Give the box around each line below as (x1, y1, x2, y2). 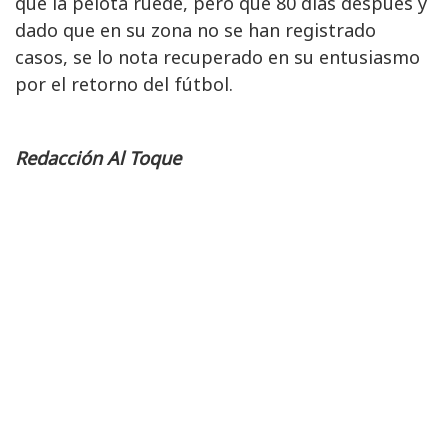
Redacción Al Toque (15, 146, 181, 171)
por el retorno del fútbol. (15, 72, 233, 97)
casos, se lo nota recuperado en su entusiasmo (15, 45, 420, 70)
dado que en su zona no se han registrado (15, 18, 376, 43)
